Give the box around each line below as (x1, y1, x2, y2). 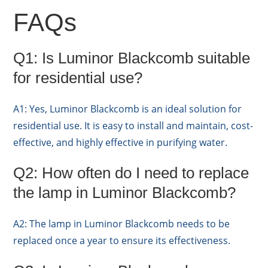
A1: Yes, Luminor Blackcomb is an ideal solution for (13, 102, 242, 115)
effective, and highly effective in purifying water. (13, 135, 228, 149)
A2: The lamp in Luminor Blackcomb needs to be (13, 217, 230, 230)
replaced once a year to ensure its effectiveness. (13, 233, 231, 247)
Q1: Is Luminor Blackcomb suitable (13, 48, 251, 67)
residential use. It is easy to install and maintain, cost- (13, 118, 254, 132)
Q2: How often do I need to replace (13, 163, 249, 182)
